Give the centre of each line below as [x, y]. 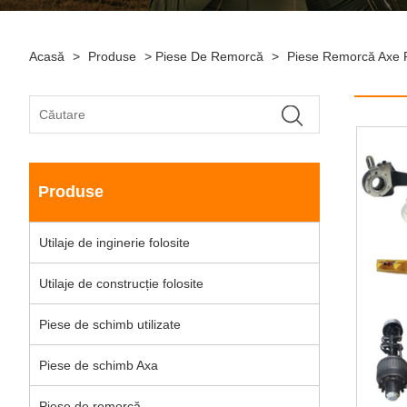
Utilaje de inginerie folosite [114, 243]
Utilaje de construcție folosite [121, 283]
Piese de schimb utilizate [110, 324]
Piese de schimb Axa [99, 365]
